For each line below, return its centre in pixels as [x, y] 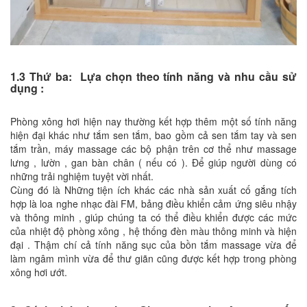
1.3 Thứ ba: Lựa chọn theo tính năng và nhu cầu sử [153, 76]
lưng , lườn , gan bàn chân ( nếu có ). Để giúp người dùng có [153, 162]
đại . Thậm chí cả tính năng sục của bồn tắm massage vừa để [153, 244]
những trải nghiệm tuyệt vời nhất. [83, 176]
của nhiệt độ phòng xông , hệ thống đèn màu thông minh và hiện [153, 231]
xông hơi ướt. [39, 272]
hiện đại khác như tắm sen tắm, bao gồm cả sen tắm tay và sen [153, 135]
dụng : [28, 88]
